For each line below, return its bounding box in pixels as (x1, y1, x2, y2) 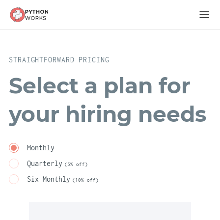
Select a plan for (9, 72, 191, 99)
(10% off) (72, 177, 99, 183)
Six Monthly (27, 175, 70, 183)
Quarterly (27, 159, 62, 167)
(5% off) (64, 162, 88, 167)
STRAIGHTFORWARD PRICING (9, 55, 110, 64)
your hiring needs (9, 101, 206, 127)
